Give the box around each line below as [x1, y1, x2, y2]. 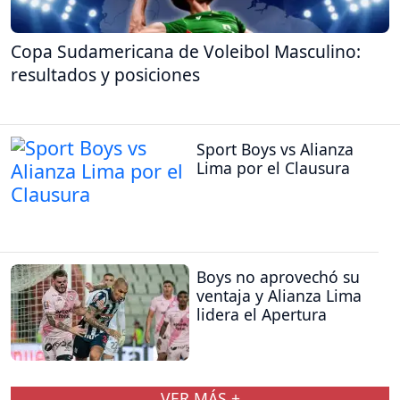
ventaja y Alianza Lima [196, 285, 362, 307]
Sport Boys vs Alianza [196, 137, 354, 160]
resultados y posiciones [11, 62, 200, 87]
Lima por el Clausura [196, 156, 350, 179]
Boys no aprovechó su [196, 266, 360, 288]
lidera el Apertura [196, 304, 327, 326]
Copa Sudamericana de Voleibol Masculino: [11, 39, 361, 64]
